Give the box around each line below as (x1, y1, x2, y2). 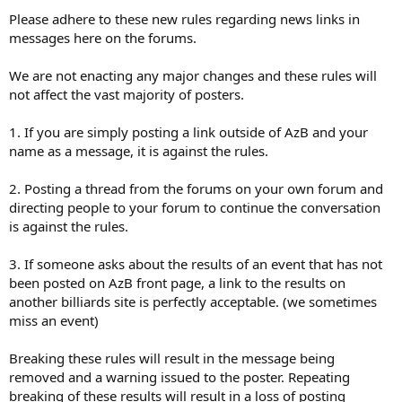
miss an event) (9, 311, 99, 329)
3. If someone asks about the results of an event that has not (9, 255, 382, 273)
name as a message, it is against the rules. (9, 142, 268, 160)
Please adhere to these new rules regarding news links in (9, 10, 360, 28)
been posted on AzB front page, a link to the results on (9, 274, 345, 292)
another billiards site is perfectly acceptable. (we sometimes (9, 293, 377, 310)
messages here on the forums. (9, 29, 197, 47)
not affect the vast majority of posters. (9, 85, 244, 103)
